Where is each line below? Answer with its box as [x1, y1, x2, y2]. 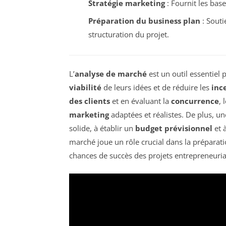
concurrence [171, 95, 219, 106]
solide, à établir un [69, 123, 135, 133]
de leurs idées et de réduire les [101, 82, 211, 92]
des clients [69, 95, 110, 106]
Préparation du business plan [88, 15, 200, 26]
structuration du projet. [88, 29, 169, 39]
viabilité [69, 82, 101, 92]
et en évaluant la [110, 95, 171, 106]
